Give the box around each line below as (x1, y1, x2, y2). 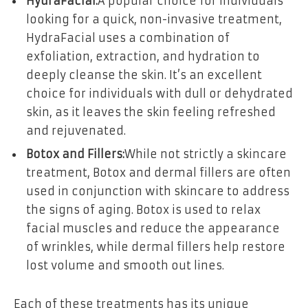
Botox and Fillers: (26, 147, 124, 162)
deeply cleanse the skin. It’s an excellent (26, 68, 262, 82)
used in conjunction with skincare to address (26, 184, 289, 199)
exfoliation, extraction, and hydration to (26, 49, 260, 64)
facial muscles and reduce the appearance (26, 221, 280, 236)
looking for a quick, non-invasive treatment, (26, 12, 282, 27)
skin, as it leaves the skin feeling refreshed (26, 105, 276, 120)
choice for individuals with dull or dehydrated (26, 87, 293, 101)
